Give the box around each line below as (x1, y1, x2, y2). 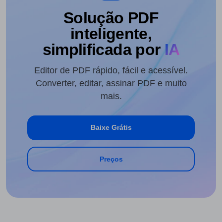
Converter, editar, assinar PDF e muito (35, 78, 187, 88)
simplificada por (42, 41, 161, 59)
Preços (99, 155, 123, 163)
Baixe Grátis (90, 123, 132, 132)
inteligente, (70, 25, 152, 43)
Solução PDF (63, 9, 159, 27)
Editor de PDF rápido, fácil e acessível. (34, 65, 188, 75)
